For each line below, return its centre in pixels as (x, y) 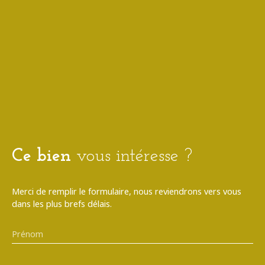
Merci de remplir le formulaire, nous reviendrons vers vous (127, 191)
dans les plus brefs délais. (62, 203)
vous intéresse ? (134, 156)
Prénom (28, 234)
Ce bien (41, 156)
